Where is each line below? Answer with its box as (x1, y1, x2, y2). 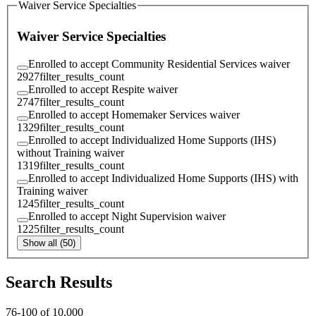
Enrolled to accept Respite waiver (28, 83, 178, 96)
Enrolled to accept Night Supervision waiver (28, 210, 226, 223)
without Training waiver (17, 147, 124, 159)
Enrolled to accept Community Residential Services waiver (28, 58, 290, 71)
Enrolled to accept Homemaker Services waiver (28, 109, 240, 121)
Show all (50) (23, 238, 75, 249)
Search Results (6, 273, 112, 292)
